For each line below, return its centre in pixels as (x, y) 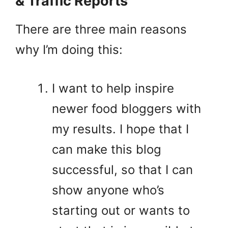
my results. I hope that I (120, 129)
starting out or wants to (121, 210)
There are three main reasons (101, 29)
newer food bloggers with (126, 108)
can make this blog (107, 149)
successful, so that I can (122, 169)
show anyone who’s (108, 190)
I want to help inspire (113, 88)
